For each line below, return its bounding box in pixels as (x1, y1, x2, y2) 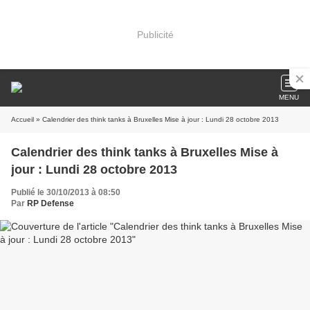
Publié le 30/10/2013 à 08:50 (11, 188, 120, 197)
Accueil (11, 116, 34, 123)
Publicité (136, 28, 174, 40)
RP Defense (27, 199, 74, 208)
